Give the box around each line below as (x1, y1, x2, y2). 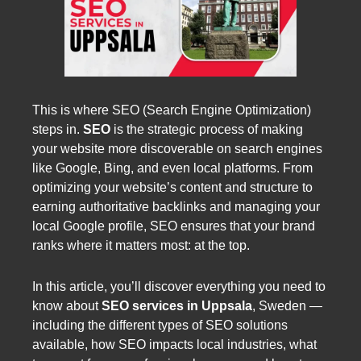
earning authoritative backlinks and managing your (32, 199, 320, 214)
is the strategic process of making (110, 122, 303, 136)
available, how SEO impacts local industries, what (32, 337, 317, 351)
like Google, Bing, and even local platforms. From (32, 160, 313, 175)
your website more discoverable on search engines (32, 141, 322, 156)
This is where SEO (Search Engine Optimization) (32, 102, 311, 117)
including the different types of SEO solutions (32, 317, 288, 332)
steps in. (32, 122, 83, 136)
